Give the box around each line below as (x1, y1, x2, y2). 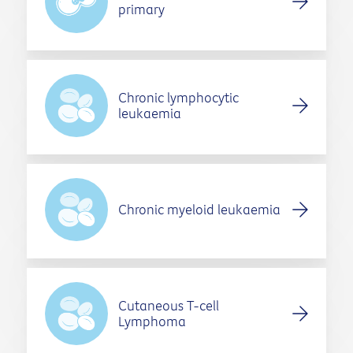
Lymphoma (117, 312, 186, 331)
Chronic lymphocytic (117, 88, 239, 107)
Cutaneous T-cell (117, 296, 219, 315)
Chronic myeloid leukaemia (117, 200, 281, 219)
